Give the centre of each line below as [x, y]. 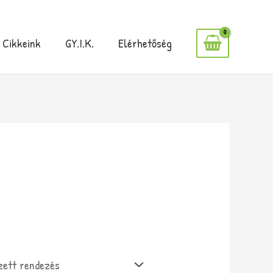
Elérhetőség [145, 43]
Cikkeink [22, 43]
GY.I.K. [80, 43]
